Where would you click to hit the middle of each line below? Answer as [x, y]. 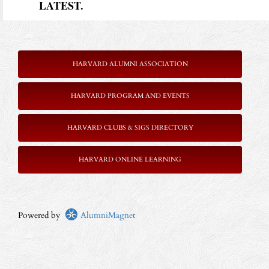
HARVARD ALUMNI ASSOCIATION [130, 64]
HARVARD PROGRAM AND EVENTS [130, 95]
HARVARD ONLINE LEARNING [130, 159]
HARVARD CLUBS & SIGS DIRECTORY [130, 127]
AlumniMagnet [107, 215]
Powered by [41, 215]
